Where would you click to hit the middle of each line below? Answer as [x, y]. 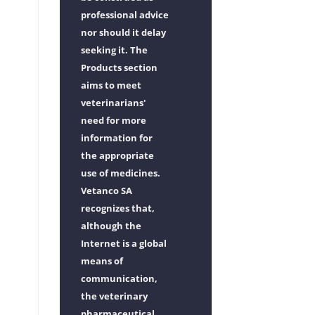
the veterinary [114, 296]
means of [102, 261]
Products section [119, 67]
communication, [119, 278]
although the [111, 225]
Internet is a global [123, 243]
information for [116, 137]
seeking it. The [114, 50]
